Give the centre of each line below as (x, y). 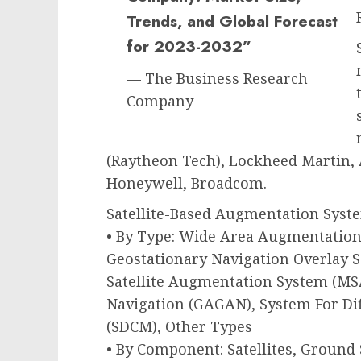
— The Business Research (217, 79)
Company (160, 101)
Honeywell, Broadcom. (187, 183)
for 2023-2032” (189, 46)
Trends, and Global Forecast (232, 21)
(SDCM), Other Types (179, 327)
